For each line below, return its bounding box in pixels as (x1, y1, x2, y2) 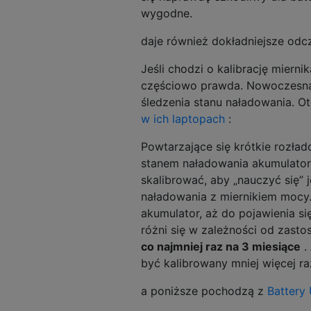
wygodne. (141, 6, 192, 20)
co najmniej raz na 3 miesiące (141, 239, 301, 253)
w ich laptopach (141, 111, 225, 126)
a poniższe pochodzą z (141, 283, 267, 298)
